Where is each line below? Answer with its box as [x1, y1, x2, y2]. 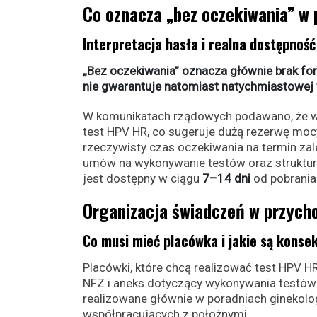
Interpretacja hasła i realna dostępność [83, 33, 316, 54]
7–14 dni [202, 171, 250, 185]
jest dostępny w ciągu [83, 171, 202, 185]
